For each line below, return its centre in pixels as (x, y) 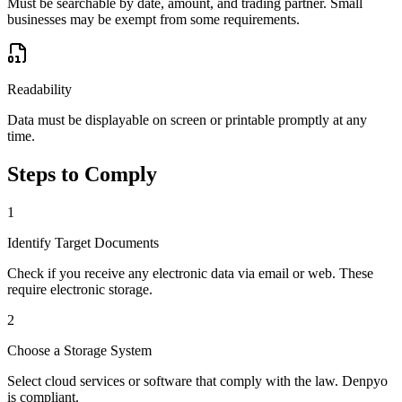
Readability (39, 90)
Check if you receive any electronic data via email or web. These (190, 273)
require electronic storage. (80, 289)
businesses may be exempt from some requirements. (153, 20)
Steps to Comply (82, 175)
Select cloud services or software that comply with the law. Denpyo (197, 380)
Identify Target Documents (83, 242)
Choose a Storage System (79, 350)
